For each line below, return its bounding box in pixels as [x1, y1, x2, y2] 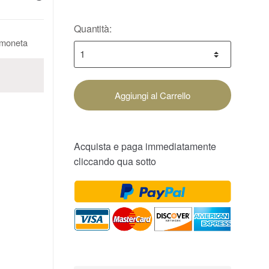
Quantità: [74, 21, 112, 35]
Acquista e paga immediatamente [74, 139, 216, 153]
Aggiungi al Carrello [115, 88, 190, 101]
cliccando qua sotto [74, 154, 156, 168]
